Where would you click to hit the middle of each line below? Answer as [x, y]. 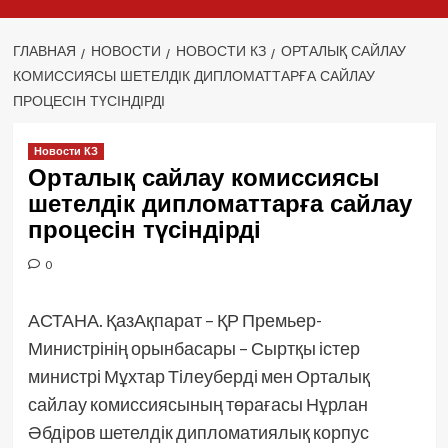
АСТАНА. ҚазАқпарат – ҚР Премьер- [174, 320]
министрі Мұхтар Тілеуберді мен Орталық [198, 376]
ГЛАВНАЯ [44, 51]
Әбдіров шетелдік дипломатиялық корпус [198, 432]
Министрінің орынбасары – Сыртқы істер [193, 348]
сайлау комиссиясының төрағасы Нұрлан [197, 404]
